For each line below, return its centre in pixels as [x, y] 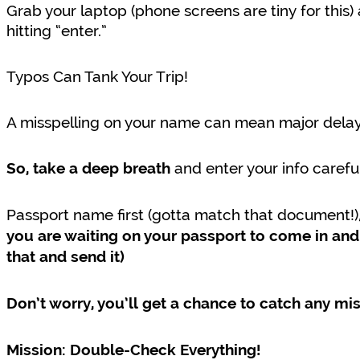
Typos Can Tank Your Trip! [97, 77]
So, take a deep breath [88, 169]
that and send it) [65, 258]
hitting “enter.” [57, 31]
